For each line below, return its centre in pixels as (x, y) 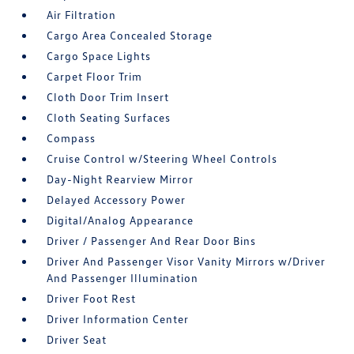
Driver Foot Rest (92, 298)
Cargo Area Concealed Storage (130, 35)
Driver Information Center (118, 319)
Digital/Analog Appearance (121, 220)
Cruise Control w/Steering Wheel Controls (162, 158)
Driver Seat (77, 339)
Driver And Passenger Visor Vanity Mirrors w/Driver (186, 261)
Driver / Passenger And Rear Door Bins (152, 241)
